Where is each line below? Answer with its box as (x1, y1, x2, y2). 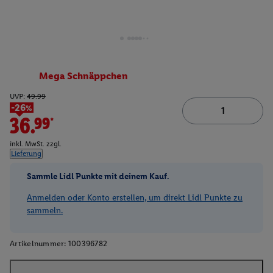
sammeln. (27, 205, 63, 216)
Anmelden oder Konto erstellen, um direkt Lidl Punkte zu (27, 192, 243, 203)
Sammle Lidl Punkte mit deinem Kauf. (27, 170, 169, 182)
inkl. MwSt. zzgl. (10, 139, 62, 148)
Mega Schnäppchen (39, 70, 128, 82)
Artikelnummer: (10, 238, 66, 248)
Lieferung (11, 149, 41, 158)
